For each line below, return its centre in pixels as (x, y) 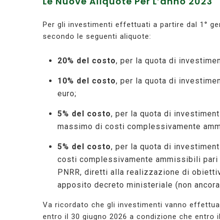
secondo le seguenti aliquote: (97, 37)
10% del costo (87, 81)
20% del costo (87, 61)
